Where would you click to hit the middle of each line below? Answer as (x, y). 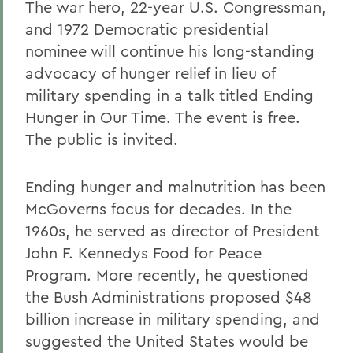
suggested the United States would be (167, 341)
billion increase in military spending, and (173, 319)
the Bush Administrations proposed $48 (169, 297)
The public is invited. (102, 139)
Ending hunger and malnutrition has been (175, 186)
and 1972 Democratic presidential (147, 29)
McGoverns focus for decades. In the (158, 208)
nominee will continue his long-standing (170, 51)
